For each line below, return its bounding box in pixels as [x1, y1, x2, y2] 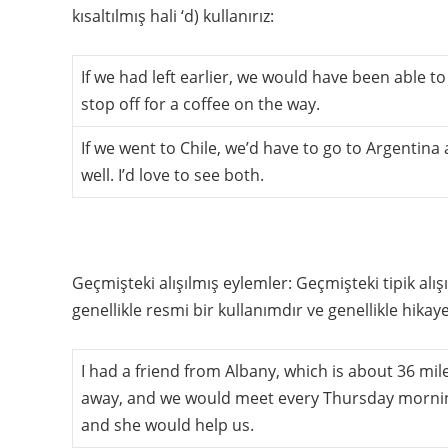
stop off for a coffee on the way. [81, 92, 320, 115]
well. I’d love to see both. [81, 163, 264, 186]
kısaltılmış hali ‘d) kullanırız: [72, 4, 274, 27]
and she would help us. [81, 413, 254, 436]
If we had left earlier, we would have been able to [81, 65, 446, 88]
